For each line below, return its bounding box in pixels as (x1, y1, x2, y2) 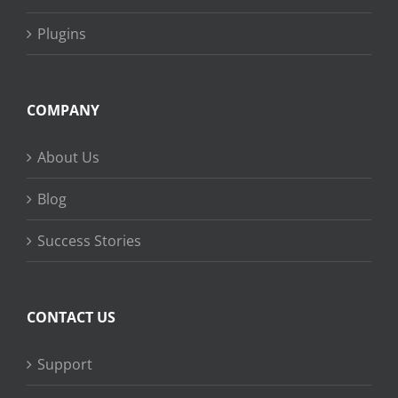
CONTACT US (27, 307, 115, 327)
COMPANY (27, 100, 99, 120)
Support (37, 354, 92, 374)
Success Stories (37, 231, 141, 251)
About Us (37, 147, 99, 167)
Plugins (37, 24, 86, 44)
